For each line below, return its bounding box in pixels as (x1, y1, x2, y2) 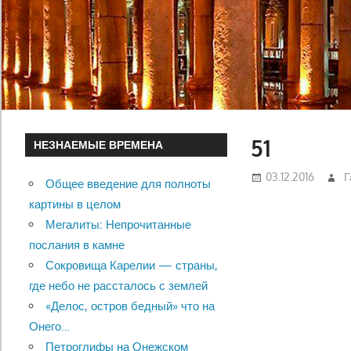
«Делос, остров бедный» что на (45, 299, 215, 314)
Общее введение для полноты (45, 176, 211, 192)
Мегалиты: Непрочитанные (45, 217, 191, 233)
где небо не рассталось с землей (28, 278, 208, 294)
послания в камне (28, 237, 125, 253)
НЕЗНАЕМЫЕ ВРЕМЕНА (34, 138, 164, 152)
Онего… (28, 319, 70, 335)
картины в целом (28, 197, 121, 212)
